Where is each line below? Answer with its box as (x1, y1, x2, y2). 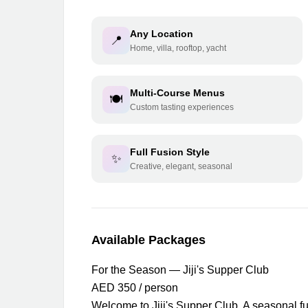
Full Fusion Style (130, 146, 210, 157)
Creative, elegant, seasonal (130, 162, 232, 171)
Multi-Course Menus (130, 87, 225, 98)
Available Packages (91, 233, 206, 247)
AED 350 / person (91, 282, 178, 294)
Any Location (130, 28, 193, 39)
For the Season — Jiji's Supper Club (91, 264, 269, 276)
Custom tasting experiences (130, 102, 234, 112)
